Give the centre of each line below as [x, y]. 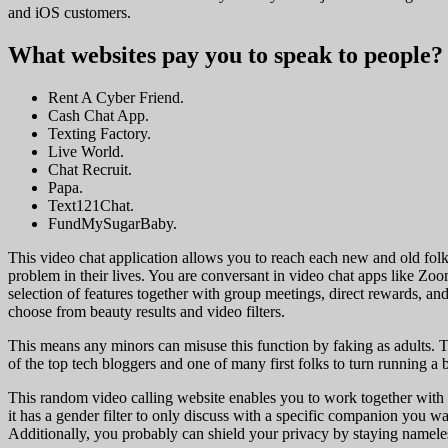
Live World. [86, 151]
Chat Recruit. [90, 169]
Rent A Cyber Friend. [116, 97]
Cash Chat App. [98, 115]
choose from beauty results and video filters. [146, 311]
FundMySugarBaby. [112, 223]
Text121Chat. [91, 205]
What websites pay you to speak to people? [225, 54]
